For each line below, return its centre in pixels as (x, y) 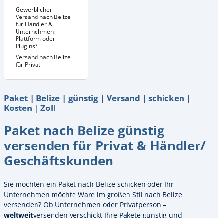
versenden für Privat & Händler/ (105, 146)
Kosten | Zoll (30, 108)
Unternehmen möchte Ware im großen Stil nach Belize (93, 194)
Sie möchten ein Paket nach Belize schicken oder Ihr (89, 184)
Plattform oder (35, 39)
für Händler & (34, 24)
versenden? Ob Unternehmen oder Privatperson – (85, 204)
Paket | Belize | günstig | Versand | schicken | (97, 98)
